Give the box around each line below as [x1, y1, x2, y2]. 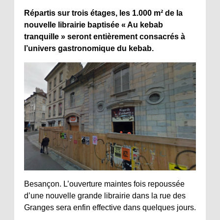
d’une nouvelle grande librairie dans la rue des [24, 191, 186, 200]
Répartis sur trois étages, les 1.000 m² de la [24, 9, 183, 18]
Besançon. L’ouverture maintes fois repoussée [24, 179, 185, 188]
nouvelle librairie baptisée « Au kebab [24, 21, 163, 29]
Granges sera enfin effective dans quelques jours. [24, 203, 196, 212]
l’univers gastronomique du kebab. [24, 44, 154, 53]
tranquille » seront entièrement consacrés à [24, 32, 185, 41]
